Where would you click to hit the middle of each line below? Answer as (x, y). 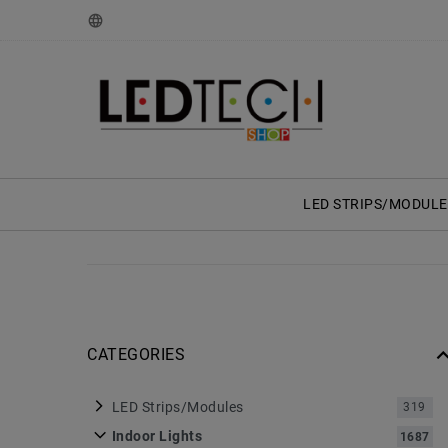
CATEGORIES (136, 354)
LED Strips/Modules (177, 406)
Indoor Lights (156, 436)
